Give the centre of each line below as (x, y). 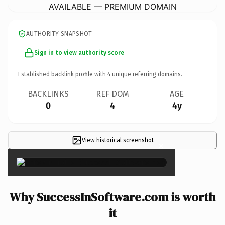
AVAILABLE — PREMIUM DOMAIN (113, 6)
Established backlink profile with (63, 74)
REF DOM (113, 94)
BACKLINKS (48, 94)
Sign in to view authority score (79, 52)
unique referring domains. (146, 74)
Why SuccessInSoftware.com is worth (113, 197)
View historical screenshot (118, 140)
